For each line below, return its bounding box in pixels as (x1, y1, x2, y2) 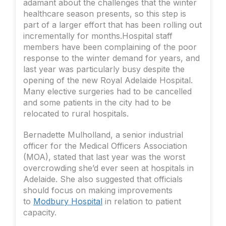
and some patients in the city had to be (23, 97, 171, 108)
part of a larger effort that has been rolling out (23, 20, 202, 30)
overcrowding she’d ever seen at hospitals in (23, 163, 194, 174)
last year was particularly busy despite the (23, 64, 185, 75)
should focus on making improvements (23, 185, 173, 196)
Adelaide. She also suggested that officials (23, 174, 183, 185)
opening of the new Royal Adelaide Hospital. (23, 75, 193, 86)
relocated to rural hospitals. (23, 108, 129, 119)
